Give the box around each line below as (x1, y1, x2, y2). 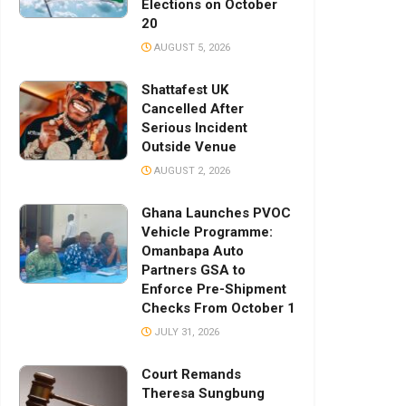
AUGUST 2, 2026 (151, 165, 230, 178)
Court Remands (141, 366, 241, 383)
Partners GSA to (141, 262, 246, 279)
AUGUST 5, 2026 (151, 42, 230, 54)
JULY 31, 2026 (151, 326, 219, 339)
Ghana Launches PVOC (141, 205, 291, 222)
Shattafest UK (141, 82, 228, 99)
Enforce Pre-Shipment (141, 281, 286, 298)
